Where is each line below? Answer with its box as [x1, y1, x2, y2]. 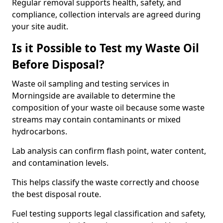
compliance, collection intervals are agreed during [12, 9, 201, 20]
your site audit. [12, 21, 68, 32]
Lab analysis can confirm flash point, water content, [12, 145, 206, 156]
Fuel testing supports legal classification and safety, [12, 208, 206, 219]
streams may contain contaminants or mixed [12, 114, 181, 125]
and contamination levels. [12, 157, 109, 168]
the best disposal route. [12, 189, 101, 200]
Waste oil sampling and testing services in [12, 78, 169, 89]
